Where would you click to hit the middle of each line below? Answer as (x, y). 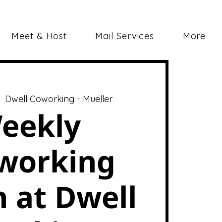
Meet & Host (39, 36)
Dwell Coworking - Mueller (58, 99)
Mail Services (125, 36)
